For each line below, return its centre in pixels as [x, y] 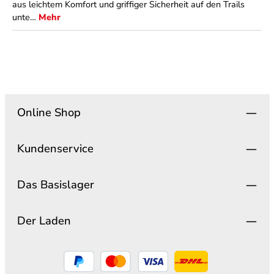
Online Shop [49, 112]
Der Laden [44, 220]
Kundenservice [55, 148]
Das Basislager [55, 184]
